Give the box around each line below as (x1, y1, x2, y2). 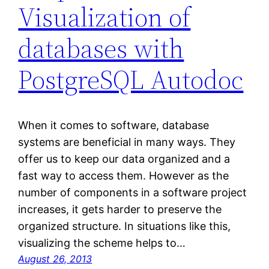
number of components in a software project (18, 186, 247, 199)
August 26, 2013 (18, 253, 92, 265)
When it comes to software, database (18, 119, 210, 132)
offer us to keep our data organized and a (18, 153, 231, 166)
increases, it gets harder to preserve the (18, 203, 222, 216)
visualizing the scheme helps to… (18, 237, 186, 250)
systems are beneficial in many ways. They (18, 136, 236, 149)
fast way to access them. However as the (18, 169, 229, 183)
